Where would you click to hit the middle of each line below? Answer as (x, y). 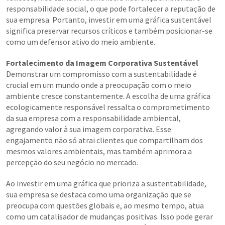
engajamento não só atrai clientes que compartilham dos (104, 140)
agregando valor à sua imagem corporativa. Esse (89, 129)
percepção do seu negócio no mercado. (72, 162)
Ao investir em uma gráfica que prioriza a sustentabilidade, (106, 184)
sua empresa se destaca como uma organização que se (99, 195)
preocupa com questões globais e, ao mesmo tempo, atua (105, 206)
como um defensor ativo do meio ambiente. (81, 42)
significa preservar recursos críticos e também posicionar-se (109, 31)
